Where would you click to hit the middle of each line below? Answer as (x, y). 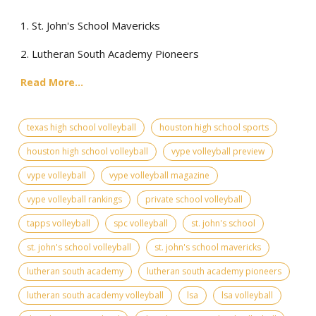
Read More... (52, 82)
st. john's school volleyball (79, 247)
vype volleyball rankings (74, 199)
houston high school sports (214, 127)
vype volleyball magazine (159, 175)
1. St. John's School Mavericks (90, 25)
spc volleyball (141, 223)
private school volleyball (194, 199)
